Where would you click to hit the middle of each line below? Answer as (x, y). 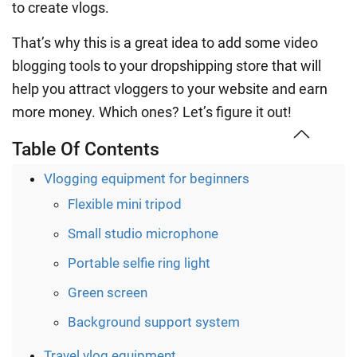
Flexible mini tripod (125, 204)
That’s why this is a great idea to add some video (165, 42)
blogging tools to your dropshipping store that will (167, 65)
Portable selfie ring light (139, 263)
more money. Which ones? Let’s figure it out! (152, 112)
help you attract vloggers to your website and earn (170, 88)
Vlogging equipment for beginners (147, 178)
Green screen (108, 292)
